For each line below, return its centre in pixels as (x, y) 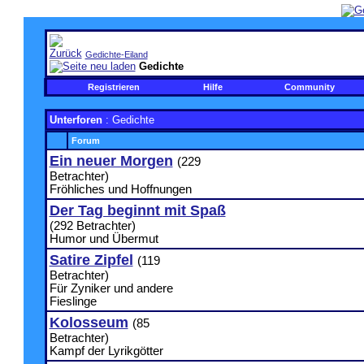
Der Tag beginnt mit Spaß (137, 210)
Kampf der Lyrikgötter (106, 351)
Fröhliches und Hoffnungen (120, 189)
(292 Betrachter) (92, 226)
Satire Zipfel (91, 260)
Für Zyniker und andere (111, 288)
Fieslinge (73, 301)
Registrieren (114, 87)
